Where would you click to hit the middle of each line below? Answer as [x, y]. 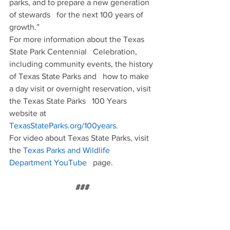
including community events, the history [82, 64]
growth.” [24, 27]
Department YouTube [48, 162]
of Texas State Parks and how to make [80, 76]
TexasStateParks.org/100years [63, 126]
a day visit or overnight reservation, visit [81, 89]
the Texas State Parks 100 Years [69, 101]
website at [29, 113]
